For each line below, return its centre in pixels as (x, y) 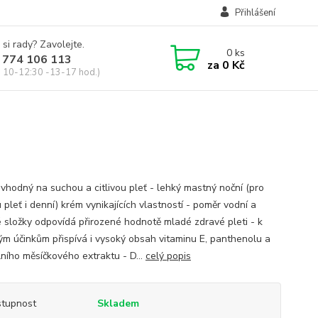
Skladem (118, 303)
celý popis (168, 256)
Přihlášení (255, 13)
